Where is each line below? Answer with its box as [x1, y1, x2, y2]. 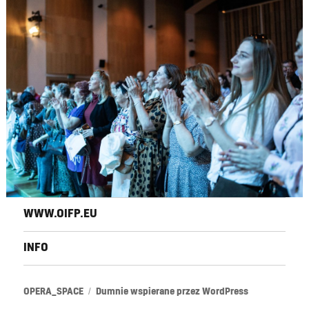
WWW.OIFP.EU [23, 208, 98, 220]
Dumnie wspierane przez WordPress [96, 287, 249, 297]
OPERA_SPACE [23, 287, 84, 297]
